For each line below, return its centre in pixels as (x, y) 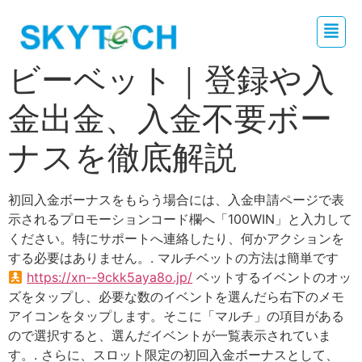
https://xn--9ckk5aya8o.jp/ (110, 278)
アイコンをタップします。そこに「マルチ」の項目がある (176, 316)
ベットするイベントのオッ (272, 278)
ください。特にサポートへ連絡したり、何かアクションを (176, 239)
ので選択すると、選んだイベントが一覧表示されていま (170, 336)
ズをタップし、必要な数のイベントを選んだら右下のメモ (176, 297)
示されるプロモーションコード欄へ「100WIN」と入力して (180, 219)
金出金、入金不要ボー (170, 119)
